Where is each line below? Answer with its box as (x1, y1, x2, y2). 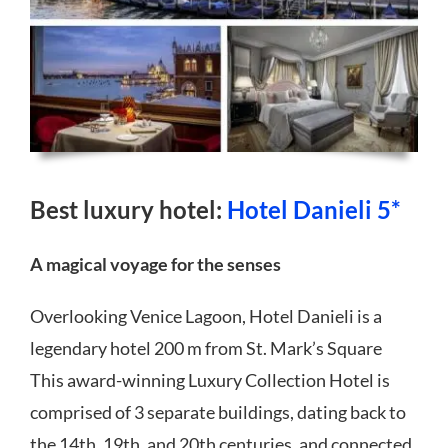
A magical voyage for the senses (29, 252, 281, 275)
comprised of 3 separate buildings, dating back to (29, 400, 406, 423)
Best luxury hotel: (29, 194, 227, 224)
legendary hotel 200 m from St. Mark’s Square (29, 336, 382, 359)
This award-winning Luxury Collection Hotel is (29, 368, 390, 391)
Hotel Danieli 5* (226, 194, 401, 224)
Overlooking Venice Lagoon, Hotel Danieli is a (29, 304, 382, 327)
